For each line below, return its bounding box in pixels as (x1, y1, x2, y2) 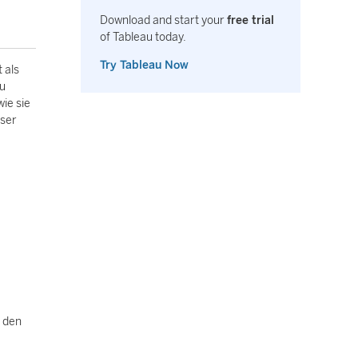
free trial (227, 14, 274, 27)
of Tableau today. (100, 30, 186, 44)
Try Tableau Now (100, 58, 189, 72)
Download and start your (100, 14, 227, 27)
